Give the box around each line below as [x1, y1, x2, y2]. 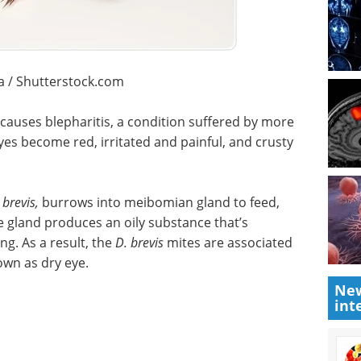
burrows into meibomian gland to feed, [42, 193, 280, 210]
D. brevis [115, 233, 164, 251]
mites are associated [164, 233, 293, 251]
